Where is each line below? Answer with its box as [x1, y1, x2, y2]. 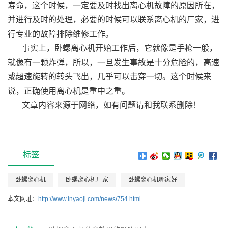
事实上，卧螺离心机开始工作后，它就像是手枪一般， [22, 43, 217, 52]
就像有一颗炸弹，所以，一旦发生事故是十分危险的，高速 [8, 58, 219, 67]
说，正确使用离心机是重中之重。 [8, 86, 130, 95]
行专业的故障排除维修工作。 [8, 29, 113, 38]
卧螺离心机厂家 [66, 176, 108, 183]
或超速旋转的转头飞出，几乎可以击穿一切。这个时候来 [8, 72, 211, 81]
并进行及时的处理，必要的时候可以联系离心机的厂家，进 [8, 15, 219, 24]
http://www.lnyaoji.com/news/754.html [38, 195, 141, 203]
